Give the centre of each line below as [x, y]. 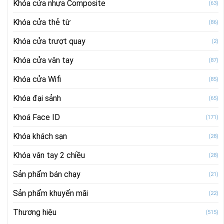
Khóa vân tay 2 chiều [49, 155]
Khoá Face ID [36, 117]
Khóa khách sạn [40, 136]
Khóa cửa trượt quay [49, 41]
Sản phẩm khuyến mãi [50, 193]
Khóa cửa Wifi [37, 79]
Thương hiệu [35, 212]
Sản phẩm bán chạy [47, 174]
